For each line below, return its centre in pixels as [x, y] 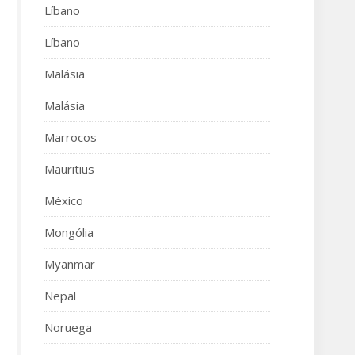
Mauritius [69, 169]
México [64, 200]
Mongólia [69, 232]
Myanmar [70, 264]
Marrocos [71, 137]
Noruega [68, 327]
